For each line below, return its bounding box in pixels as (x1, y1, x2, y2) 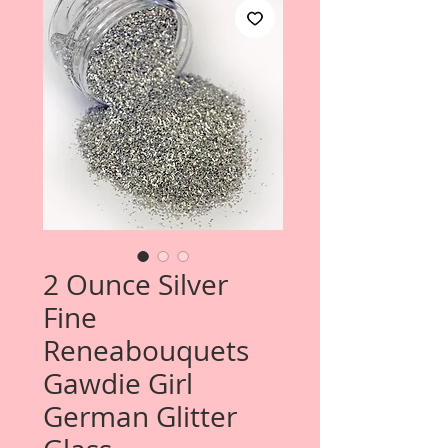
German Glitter (43, 398, 237, 435)
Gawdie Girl (43, 365, 193, 402)
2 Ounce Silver (43, 266, 228, 303)
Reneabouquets (43, 332, 249, 369)
